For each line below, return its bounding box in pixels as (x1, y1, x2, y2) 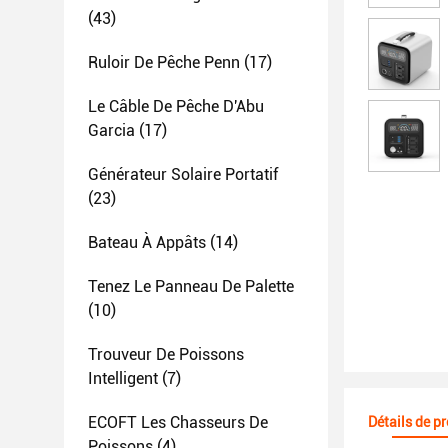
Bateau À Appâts (88, 233, 206, 252)
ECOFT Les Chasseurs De (88, 413, 268, 432)
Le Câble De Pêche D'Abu (88, 97, 264, 116)
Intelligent (88, 369, 158, 388)
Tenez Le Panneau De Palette (88, 277, 294, 296)
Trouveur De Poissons (88, 345, 244, 364)
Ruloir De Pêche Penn (88, 53, 240, 72)
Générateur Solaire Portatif (88, 165, 278, 184)
